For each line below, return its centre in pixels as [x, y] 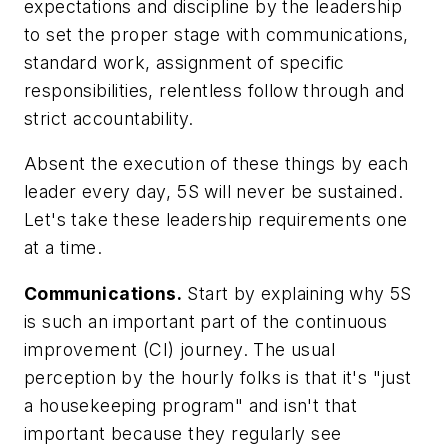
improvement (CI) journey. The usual [179, 349]
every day [124, 192]
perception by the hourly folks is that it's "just [218, 377]
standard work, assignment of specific [184, 62]
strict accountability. [109, 118]
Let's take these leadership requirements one [216, 220]
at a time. [63, 248]
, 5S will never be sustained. [285, 192]
